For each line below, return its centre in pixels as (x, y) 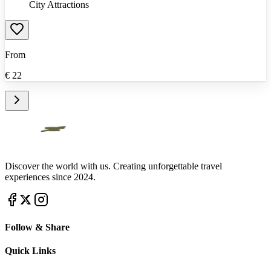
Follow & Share (37, 227)
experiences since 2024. (50, 177)
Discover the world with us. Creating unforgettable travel (113, 166)
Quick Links (30, 251)
